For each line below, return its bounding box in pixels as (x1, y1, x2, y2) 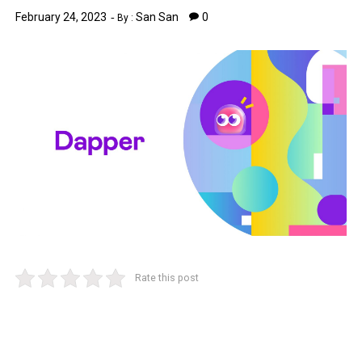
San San (136, 11, 179, 23)
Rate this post (134, 271, 199, 284)
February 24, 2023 (15, 11, 107, 23)
